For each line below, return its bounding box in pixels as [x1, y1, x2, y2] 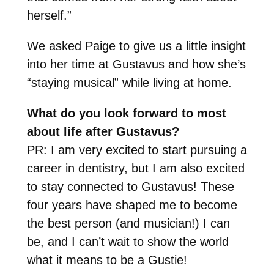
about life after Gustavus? [26, 124, 179, 138]
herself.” [26, 8, 72, 22]
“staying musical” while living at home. [26, 75, 232, 89]
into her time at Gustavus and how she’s [26, 57, 246, 71]
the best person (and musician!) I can [26, 216, 230, 230]
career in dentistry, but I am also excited [26, 161, 245, 175]
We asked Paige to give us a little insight [26, 39, 246, 53]
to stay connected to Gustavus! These [26, 179, 234, 193]
